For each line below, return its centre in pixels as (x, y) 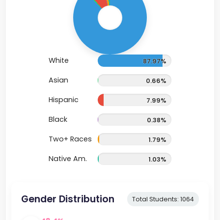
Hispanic (64, 100)
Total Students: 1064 (163, 199)
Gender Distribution (68, 199)
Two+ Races (70, 139)
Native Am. (68, 159)
